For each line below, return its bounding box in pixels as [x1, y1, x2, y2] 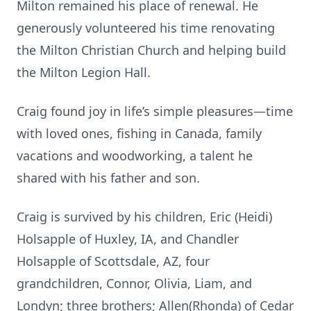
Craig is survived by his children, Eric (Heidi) [17, 208, 272, 225]
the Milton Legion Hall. [17, 64, 151, 81]
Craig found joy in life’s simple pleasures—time [17, 103, 293, 119]
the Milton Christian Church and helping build [17, 42, 286, 58]
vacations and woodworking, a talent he [17, 147, 253, 164]
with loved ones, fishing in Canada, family [17, 125, 262, 142]
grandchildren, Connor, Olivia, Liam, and [17, 275, 252, 292]
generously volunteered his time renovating [17, 19, 275, 36]
